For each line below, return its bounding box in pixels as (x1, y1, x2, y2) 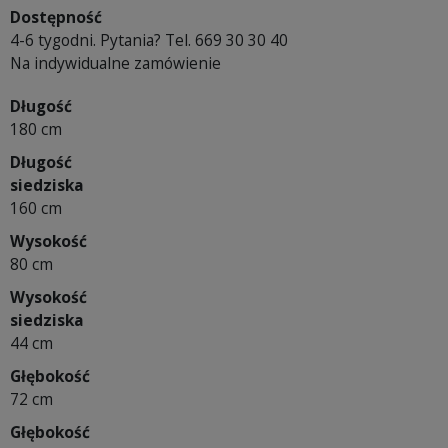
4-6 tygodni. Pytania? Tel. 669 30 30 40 (10, 29, 288, 52)
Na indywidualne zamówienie (10, 52, 221, 75)
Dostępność (10, 6, 102, 29)
